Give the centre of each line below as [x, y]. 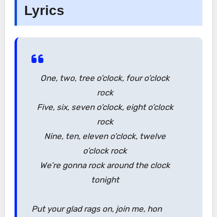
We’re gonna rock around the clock [105, 165]
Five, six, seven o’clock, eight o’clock [105, 107]
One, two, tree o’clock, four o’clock [105, 78]
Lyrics [44, 10]
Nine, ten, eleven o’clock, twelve [105, 136]
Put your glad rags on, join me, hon [96, 209]
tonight [105, 180]
